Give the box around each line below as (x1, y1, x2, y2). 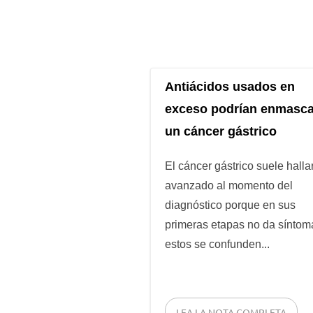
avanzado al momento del (164, 180, 293, 192)
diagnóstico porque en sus (164, 199, 296, 212)
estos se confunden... (164, 238, 270, 251)
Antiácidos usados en (164, 80, 295, 94)
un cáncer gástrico (164, 124, 277, 139)
